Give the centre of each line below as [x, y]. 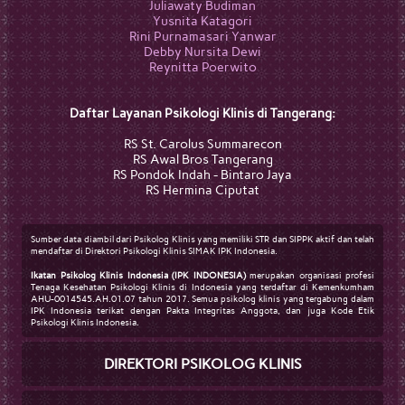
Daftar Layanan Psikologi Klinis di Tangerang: [202, 113]
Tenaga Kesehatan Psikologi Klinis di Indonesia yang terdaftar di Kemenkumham [202, 287]
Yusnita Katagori [202, 21]
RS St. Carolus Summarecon [202, 144]
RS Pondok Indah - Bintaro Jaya [202, 175]
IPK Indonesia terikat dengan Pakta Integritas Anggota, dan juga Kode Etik [202, 311]
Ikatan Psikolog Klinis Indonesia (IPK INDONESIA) [138, 275]
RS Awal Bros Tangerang [202, 160]
